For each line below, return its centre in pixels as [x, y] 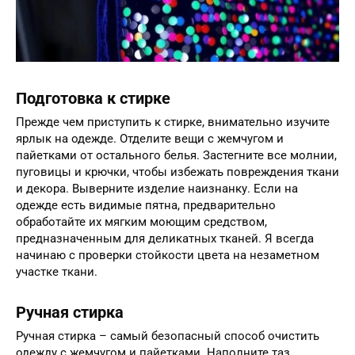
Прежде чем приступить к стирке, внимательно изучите [173, 122]
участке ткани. [57, 272]
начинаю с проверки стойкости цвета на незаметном [168, 256]
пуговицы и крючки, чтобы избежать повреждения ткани [177, 172]
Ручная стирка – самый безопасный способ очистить [168, 336]
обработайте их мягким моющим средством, [141, 222]
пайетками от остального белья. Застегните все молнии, [176, 156]
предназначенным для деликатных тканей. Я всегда [165, 239]
